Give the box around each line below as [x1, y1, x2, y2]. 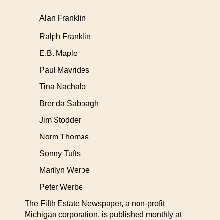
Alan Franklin [39, 14, 86, 22]
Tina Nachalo [39, 82, 86, 91]
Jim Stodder [39, 116, 81, 124]
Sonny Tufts [39, 149, 81, 158]
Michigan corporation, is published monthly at [25, 210, 182, 219]
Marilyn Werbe [39, 166, 90, 174]
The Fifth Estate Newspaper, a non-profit [25, 199, 165, 208]
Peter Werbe [39, 183, 83, 191]
